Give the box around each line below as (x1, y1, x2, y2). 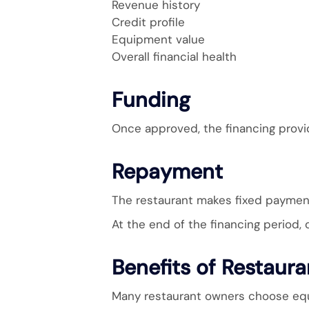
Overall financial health (112, 49, 237, 64)
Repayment (112, 158, 223, 185)
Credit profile (112, 14, 185, 30)
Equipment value (112, 32, 205, 47)
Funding (112, 86, 190, 113)
